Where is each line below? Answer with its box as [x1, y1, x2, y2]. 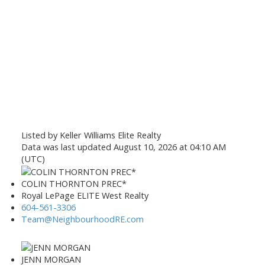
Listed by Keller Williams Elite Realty [21, 128, 161, 141]
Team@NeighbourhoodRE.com [21, 213, 144, 225]
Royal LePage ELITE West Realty [21, 189, 148, 202]
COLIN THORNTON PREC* [21, 177, 127, 190]
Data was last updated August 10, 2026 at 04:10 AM [21, 140, 226, 153]
